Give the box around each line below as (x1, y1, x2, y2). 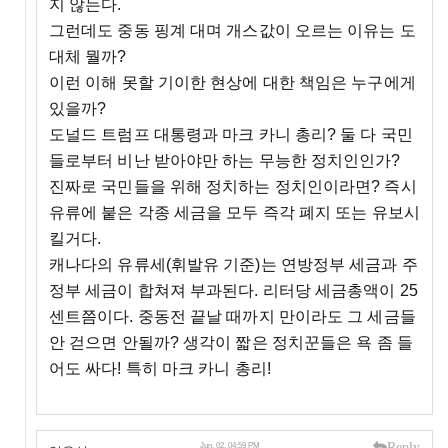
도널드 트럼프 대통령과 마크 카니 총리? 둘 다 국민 (48, 126, 413, 144)
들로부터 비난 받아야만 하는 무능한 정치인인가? (48, 152, 401, 170)
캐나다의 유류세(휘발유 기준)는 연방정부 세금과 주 (48, 256, 418, 274)
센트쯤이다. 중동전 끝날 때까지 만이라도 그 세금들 (48, 308, 416, 326)
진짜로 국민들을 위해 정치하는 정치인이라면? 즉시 (48, 178, 417, 196)
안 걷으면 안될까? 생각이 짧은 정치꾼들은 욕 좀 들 (48, 334, 413, 352)
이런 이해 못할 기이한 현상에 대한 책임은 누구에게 (48, 74, 416, 92)
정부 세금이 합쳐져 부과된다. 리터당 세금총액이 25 (48, 282, 418, 300)
